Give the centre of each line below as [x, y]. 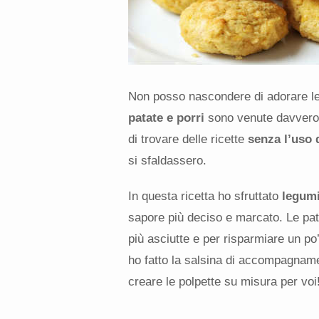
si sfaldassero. [167, 160]
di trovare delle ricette [188, 139]
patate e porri [166, 117]
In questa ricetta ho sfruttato [205, 196]
